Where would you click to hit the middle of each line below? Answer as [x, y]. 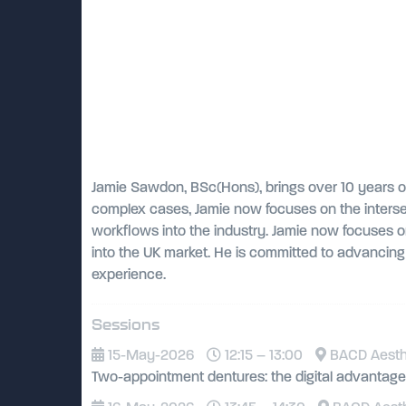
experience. [128, 274]
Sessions [125, 324]
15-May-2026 [149, 355]
